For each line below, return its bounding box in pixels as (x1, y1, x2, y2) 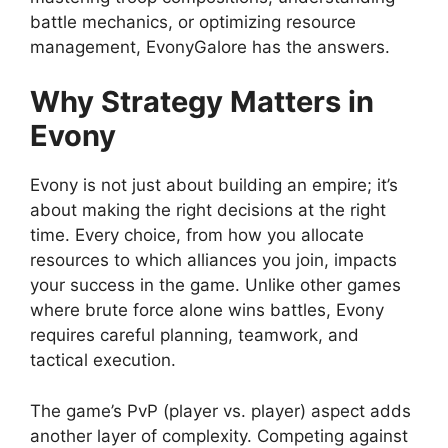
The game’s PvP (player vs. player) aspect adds (30, 400, 411, 421)
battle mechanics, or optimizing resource (30, 11, 356, 32)
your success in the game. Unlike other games (30, 275, 401, 296)
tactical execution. (30, 350, 176, 371)
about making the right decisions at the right (30, 200, 386, 221)
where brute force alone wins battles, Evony (30, 300, 384, 321)
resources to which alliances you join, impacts (30, 250, 397, 271)
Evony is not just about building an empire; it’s (30, 175, 398, 196)
